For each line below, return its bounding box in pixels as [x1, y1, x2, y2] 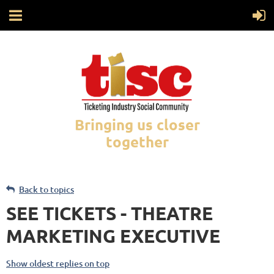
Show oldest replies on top [6, 257, 109, 270]
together [105, 132, 169, 152]
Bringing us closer [74, 115, 200, 135]
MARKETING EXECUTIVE [6, 224, 220, 248]
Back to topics [19, 183, 74, 196]
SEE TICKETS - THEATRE [6, 202, 213, 225]
